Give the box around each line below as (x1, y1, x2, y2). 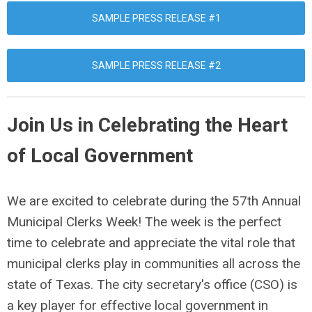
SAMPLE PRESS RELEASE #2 (91, 60, 221, 72)
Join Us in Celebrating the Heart (7, 114, 288, 137)
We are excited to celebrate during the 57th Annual (7, 193, 301, 210)
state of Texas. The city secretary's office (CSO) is (7, 276, 297, 293)
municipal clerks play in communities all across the (7, 256, 300, 272)
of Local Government (7, 144, 193, 168)
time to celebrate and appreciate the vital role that (7, 235, 295, 251)
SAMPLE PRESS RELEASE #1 (91, 13, 221, 24)
